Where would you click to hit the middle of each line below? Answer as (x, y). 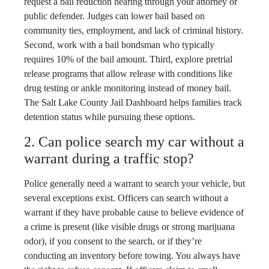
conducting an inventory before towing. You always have (132, 255)
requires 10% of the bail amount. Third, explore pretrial (128, 59)
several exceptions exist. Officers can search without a (126, 198)
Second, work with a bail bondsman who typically (119, 45)
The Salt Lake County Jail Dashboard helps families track (133, 103)
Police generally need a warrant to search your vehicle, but (134, 183)
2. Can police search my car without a (134, 141)
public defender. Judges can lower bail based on (114, 16)
